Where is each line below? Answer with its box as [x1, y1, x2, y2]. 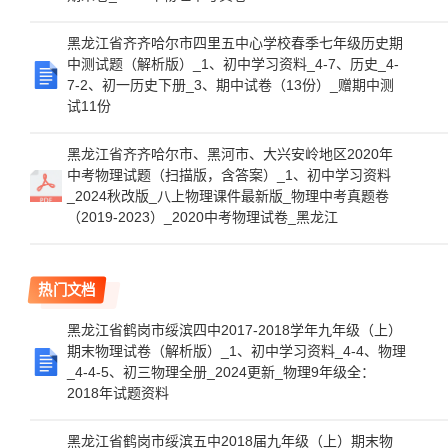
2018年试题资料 [67, 385, 169, 401]
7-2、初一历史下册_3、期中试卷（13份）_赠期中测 [67, 77, 394, 93]
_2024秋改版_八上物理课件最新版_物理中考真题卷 [67, 188, 389, 204]
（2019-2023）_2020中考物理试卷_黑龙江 [67, 209, 338, 225]
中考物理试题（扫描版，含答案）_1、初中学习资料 [67, 167, 391, 183]
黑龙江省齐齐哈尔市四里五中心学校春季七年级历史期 [67, 35, 403, 51]
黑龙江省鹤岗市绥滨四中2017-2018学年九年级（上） [67, 322, 402, 338]
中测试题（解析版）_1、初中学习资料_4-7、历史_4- [67, 56, 399, 72]
